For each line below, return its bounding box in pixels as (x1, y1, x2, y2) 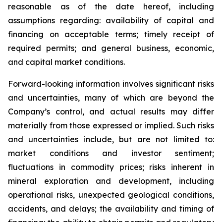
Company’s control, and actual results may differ (8, 107, 214, 116)
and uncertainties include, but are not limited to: (8, 134, 214, 144)
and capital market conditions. (8, 57, 125, 67)
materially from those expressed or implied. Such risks (8, 120, 214, 130)
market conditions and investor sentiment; (8, 148, 214, 158)
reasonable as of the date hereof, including (8, 1, 214, 11)
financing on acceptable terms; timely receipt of (8, 29, 214, 39)
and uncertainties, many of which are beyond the (8, 93, 214, 103)
